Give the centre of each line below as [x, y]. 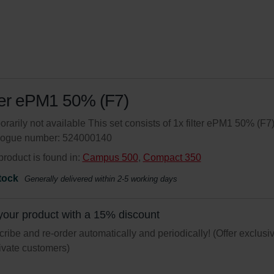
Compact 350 [172, 157]
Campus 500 [110, 157]
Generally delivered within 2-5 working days [101, 179]
